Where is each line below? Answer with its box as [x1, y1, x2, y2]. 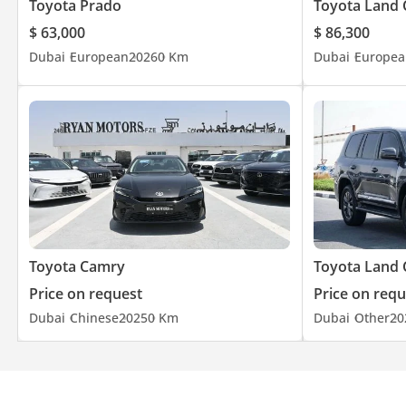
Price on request [29, 284, 142, 304]
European [70, 48, 129, 66]
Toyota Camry [29, 256, 125, 277]
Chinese [70, 309, 119, 327]
